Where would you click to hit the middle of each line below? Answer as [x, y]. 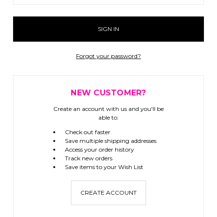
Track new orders [88, 158]
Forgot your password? [108, 56]
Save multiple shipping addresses [110, 141]
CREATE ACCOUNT [108, 193]
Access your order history [99, 149]
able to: [108, 117]
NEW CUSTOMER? [108, 93]
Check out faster [87, 132]
